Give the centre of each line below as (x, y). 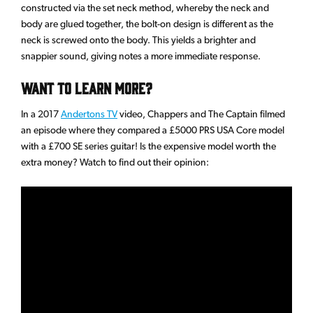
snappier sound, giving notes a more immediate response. (141, 56)
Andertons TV (89, 114)
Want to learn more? (87, 88)
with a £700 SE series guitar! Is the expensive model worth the (148, 146)
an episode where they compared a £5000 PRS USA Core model (153, 130)
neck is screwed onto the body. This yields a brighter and (138, 40)
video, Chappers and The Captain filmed (201, 114)
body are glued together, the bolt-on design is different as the (147, 24)
